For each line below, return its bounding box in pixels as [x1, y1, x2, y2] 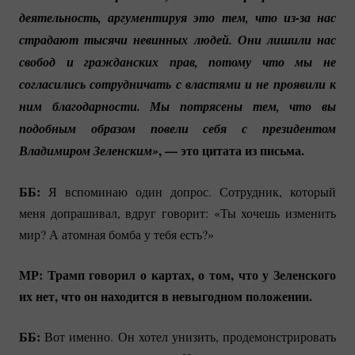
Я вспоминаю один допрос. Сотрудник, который [40, 182, 336, 200]
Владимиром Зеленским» [19, 141, 158, 159]
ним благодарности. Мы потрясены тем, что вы [19, 97, 336, 115]
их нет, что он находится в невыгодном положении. [19, 286, 312, 305]
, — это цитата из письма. [158, 140, 304, 159]
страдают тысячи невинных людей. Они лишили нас [19, 30, 336, 48]
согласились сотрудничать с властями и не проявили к [19, 74, 336, 93]
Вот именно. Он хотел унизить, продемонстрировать [40, 327, 336, 345]
